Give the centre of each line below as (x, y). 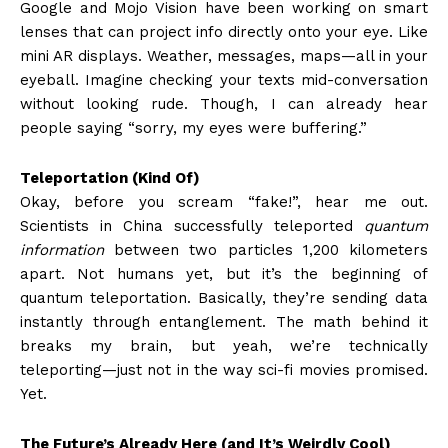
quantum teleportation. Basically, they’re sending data (224, 298)
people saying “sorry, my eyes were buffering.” (193, 128)
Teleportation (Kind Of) (110, 178)
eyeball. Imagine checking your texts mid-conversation (224, 80)
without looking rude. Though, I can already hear (224, 104)
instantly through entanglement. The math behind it (224, 322)
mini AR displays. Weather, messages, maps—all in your (224, 56)
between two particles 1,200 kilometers (266, 250)
